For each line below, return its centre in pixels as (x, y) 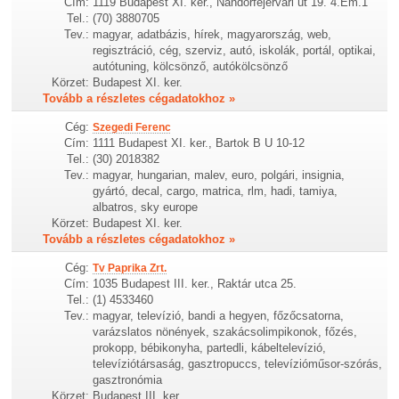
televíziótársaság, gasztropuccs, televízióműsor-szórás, (238, 363)
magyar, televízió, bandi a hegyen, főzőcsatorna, (219, 315)
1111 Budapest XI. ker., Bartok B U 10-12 (199, 142)
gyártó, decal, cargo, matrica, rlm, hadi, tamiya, (216, 191)
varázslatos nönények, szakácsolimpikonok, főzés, (225, 331)
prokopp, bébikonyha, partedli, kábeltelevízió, (210, 347)
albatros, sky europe (146, 207)
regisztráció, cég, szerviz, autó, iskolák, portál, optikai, (235, 50)
